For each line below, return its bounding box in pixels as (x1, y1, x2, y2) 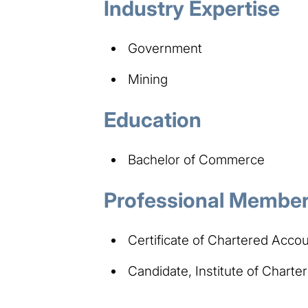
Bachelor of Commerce (127, 151, 265, 168)
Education (103, 107, 201, 132)
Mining (127, 71, 168, 87)
